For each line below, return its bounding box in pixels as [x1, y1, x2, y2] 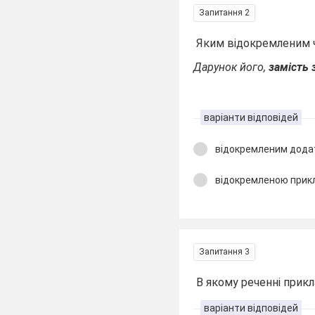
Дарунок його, [193, 60, 269, 74]
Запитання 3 [199, 246, 250, 257]
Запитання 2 [199, 7, 250, 18]
